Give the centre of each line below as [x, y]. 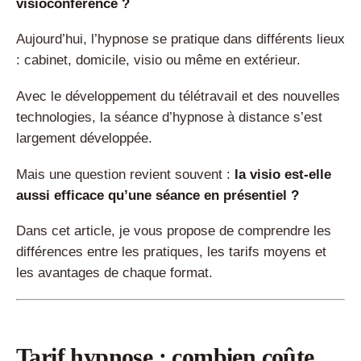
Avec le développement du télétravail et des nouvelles [178, 97]
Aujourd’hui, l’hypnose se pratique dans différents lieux [180, 39]
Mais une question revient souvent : [125, 174]
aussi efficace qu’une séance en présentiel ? [158, 195]
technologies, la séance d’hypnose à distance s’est [169, 118]
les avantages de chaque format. [114, 273]
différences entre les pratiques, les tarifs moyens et [171, 252]
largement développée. [84, 139]
